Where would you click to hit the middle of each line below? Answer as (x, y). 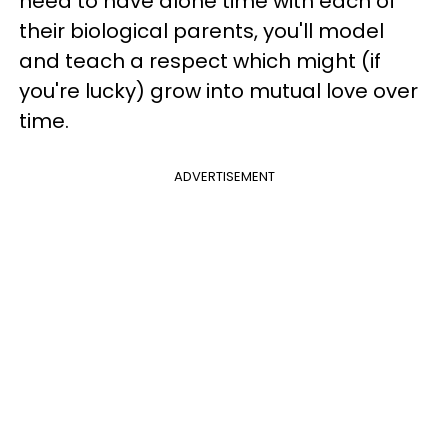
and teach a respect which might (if (200, 60)
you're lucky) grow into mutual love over (218, 90)
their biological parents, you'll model (201, 30)
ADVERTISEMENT (224, 176)
